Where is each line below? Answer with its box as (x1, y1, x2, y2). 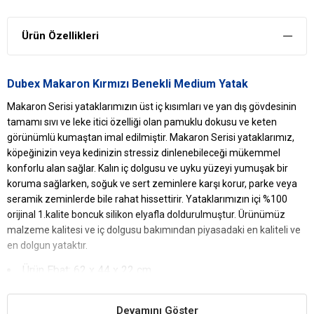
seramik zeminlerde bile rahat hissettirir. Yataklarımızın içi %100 (7, 193, 287, 205)
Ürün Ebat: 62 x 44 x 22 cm (22, 263, 151, 277)
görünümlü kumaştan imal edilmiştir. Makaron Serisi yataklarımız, (7, 131, 294, 143)
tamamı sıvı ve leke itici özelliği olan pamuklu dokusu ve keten (7, 116, 277, 128)
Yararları (248, 288, 296, 302)
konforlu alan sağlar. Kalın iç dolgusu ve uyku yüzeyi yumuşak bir (7, 162, 288, 174)
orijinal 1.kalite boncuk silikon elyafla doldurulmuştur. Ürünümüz (7, 208, 285, 220)
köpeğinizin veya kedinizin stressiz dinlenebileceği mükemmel (7, 146, 280, 158)
